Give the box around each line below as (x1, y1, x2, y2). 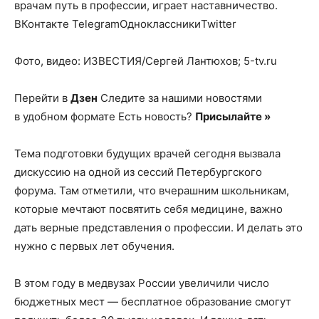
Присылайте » (195, 110, 271, 123)
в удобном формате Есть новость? (14, 110, 195, 123)
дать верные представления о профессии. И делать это (14, 221, 303, 234)
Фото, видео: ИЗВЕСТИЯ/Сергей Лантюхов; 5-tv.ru (14, 54, 277, 68)
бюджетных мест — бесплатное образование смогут (14, 295, 291, 308)
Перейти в (14, 91, 70, 105)
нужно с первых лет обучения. (14, 239, 174, 253)
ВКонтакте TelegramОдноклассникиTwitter (14, 17, 236, 31)
